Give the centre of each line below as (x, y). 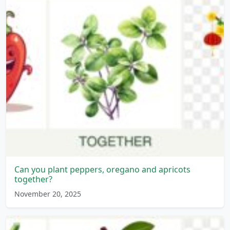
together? (33, 179)
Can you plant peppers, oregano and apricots (102, 169)
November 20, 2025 (48, 194)
